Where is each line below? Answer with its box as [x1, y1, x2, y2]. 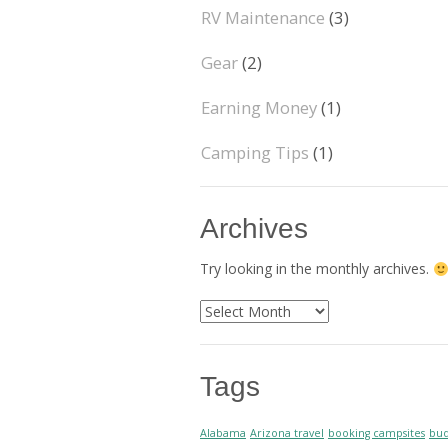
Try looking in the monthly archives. [200, 259, 433, 279]
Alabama [200, 425, 246, 440]
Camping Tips [201, 140, 309, 164]
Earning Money [201, 95, 317, 119]
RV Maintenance [201, 5, 325, 29]
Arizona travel [250, 425, 324, 440]
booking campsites [328, 425, 425, 440]
